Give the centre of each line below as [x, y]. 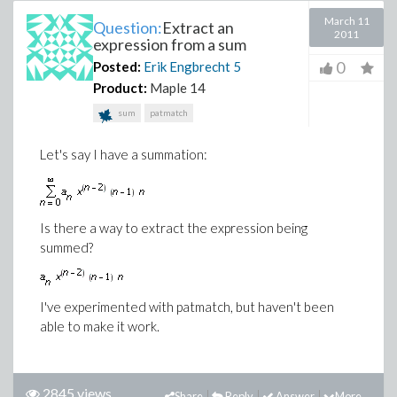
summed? [66, 247]
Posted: [117, 66]
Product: [120, 88]
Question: [128, 27]
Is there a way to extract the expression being [174, 228]
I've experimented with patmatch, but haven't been [187, 307]
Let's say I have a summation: [124, 154]
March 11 [346, 21]
